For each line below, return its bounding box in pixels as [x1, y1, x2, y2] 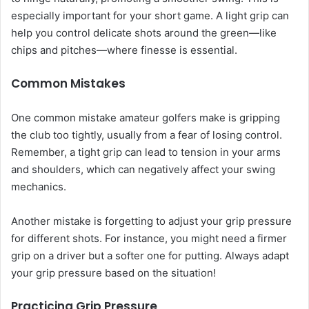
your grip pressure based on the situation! [11, 266, 216, 280]
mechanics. [11, 180, 66, 194]
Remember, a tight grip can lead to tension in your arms [11, 146, 281, 159]
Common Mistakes [11, 75, 126, 92]
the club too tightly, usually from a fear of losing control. [11, 128, 282, 142]
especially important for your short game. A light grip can [11, 9, 289, 23]
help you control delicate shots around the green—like [11, 26, 277, 40]
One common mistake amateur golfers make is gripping [11, 111, 280, 125]
